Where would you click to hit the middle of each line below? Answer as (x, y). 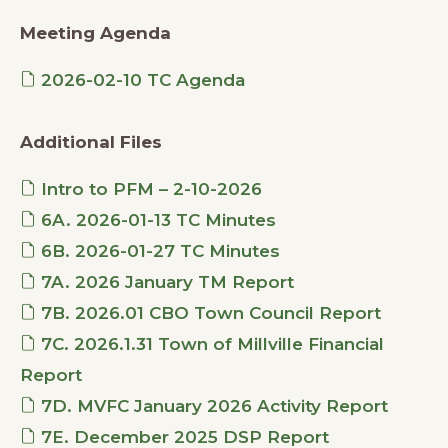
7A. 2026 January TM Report (165, 281)
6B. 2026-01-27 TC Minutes (158, 250)
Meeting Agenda (95, 32)
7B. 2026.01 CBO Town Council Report (208, 312)
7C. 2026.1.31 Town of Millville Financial (210, 343)
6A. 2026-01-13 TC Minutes (156, 219)
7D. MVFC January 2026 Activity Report (212, 405)
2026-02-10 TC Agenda (140, 79)
